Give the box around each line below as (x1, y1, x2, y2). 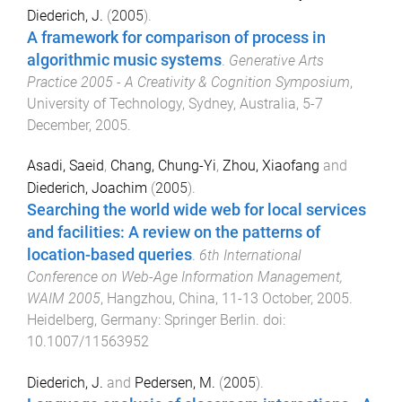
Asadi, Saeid (27, 156, 104, 174)
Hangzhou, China (107, 289, 215, 307)
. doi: (256, 310, 285, 328)
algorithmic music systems (27, 51, 222, 69)
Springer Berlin (164, 310, 256, 328)
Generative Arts (229, 52, 324, 69)
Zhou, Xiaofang (223, 156, 319, 174)
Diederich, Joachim (27, 179, 147, 197)
